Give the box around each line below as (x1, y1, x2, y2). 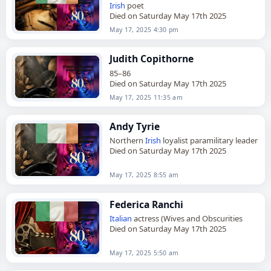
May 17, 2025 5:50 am (109, 249, 179, 258)
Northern (109, 135, 146, 146)
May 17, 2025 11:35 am (109, 93, 183, 102)
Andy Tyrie (109, 119, 160, 133)
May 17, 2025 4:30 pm (109, 25, 179, 34)
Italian (109, 213, 132, 224)
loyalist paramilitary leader (161, 135, 258, 146)
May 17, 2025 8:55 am (109, 171, 179, 180)
